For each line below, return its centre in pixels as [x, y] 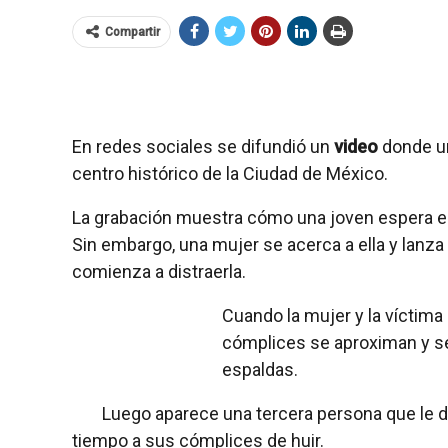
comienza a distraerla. [161, 271]
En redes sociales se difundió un [203, 146]
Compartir [132, 31]
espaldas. [262, 369]
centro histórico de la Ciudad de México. [232, 173]
